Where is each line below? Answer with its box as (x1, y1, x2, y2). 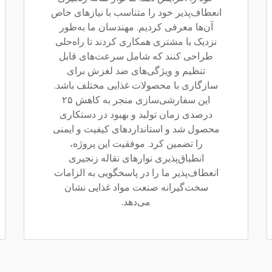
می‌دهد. (121, 196, 151, 208)
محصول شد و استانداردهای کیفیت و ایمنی (52, 123, 220, 135)
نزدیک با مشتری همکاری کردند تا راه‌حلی (55, 36, 217, 47)
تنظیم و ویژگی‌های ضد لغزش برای (67, 65, 205, 76)
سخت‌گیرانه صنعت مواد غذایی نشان (64, 182, 208, 193)
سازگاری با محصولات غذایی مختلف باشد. (54, 80, 218, 91)
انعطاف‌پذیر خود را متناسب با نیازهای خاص (50, 7, 222, 18)
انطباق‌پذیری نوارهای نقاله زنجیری (68, 152, 204, 164)
